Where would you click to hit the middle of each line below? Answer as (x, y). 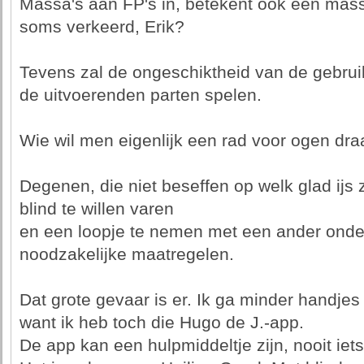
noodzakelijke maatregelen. (126, 254)
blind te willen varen (96, 209)
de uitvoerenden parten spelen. (140, 95)
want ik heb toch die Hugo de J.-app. (161, 323)
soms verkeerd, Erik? (102, 27)
